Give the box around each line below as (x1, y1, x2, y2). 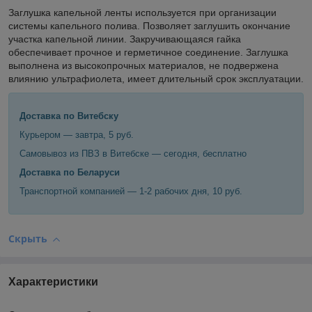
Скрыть (8, 232, 47, 246)
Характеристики (8, 275, 98, 288)
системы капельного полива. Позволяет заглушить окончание (8, 20, 290, 32)
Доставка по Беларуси (19, 167, 120, 178)
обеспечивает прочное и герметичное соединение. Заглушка (8, 47, 288, 58)
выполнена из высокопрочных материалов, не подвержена (8, 60, 279, 72)
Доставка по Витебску (19, 111, 118, 122)
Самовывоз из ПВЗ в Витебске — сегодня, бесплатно (19, 148, 247, 159)
